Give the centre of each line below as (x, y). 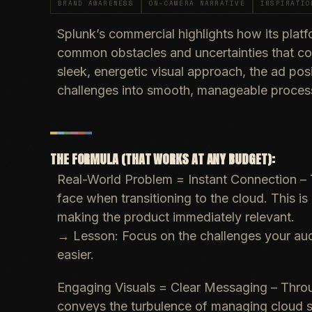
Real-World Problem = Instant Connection (177, 179)
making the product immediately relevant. (176, 217)
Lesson (94, 236)
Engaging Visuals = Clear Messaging (162, 287)
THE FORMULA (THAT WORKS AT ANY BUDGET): (163, 159)
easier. (76, 255)
